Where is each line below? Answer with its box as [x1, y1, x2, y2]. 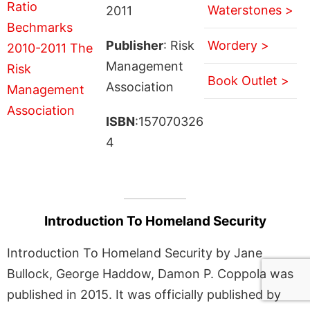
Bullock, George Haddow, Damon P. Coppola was [7, 266, 293, 281]
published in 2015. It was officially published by [7, 286, 281, 302]
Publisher [105, 37, 163, 53]
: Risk [163, 37, 194, 53]
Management [105, 58, 183, 73]
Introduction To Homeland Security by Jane [7, 245, 262, 260]
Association [105, 79, 174, 94]
